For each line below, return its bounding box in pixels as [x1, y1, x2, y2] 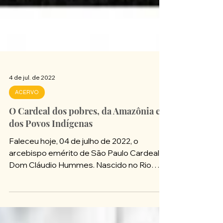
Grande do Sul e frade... [9, 204, 95, 214]
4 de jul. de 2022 [9, 106, 55, 113]
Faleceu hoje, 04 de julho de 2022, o [9, 168, 138, 178]
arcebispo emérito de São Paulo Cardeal [9, 180, 159, 190]
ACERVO [15, 121, 39, 128]
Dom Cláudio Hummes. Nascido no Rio [9, 192, 151, 202]
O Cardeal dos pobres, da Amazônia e [9, 137, 160, 149]
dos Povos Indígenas [9, 150, 93, 162]
